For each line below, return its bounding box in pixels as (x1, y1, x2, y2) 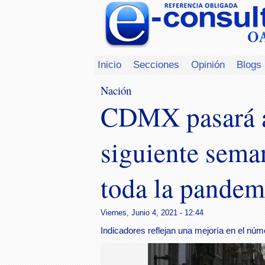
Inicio (98, 59, 121, 70)
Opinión (191, 59, 225, 70)
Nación (101, 83, 131, 98)
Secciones (133, 59, 179, 70)
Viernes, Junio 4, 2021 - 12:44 (101, 208, 203, 217)
